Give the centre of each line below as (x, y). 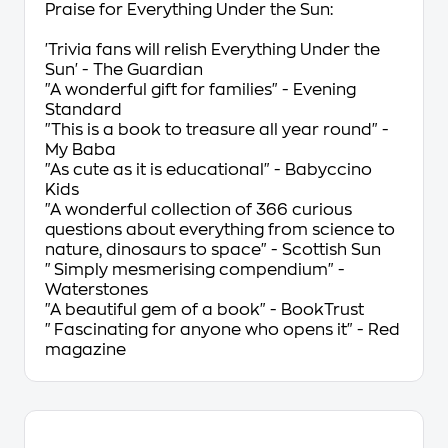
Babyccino (326, 170)
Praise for (86, 10)
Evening (324, 90)
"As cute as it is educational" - (163, 170)
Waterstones (96, 290)
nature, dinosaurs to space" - (163, 250)
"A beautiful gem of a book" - (163, 310)
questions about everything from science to (220, 230)
